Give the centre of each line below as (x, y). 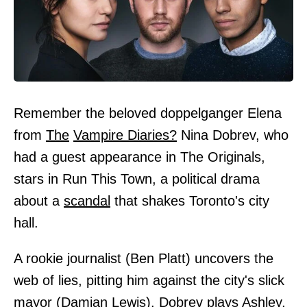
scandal (87, 200)
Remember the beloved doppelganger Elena (148, 113)
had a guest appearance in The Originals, (139, 157)
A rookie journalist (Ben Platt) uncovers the (144, 258)
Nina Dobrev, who (233, 135)
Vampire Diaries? (125, 135)
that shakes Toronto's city (190, 200)
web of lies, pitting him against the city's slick (149, 280)
